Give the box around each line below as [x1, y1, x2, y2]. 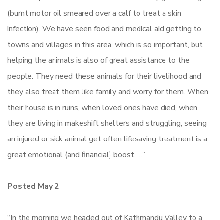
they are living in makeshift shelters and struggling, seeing [7, 118, 207, 129]
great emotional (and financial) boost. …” [7, 149, 145, 161]
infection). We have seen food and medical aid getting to [7, 24, 201, 35]
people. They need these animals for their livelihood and [7, 71, 201, 82]
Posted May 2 [7, 181, 59, 192]
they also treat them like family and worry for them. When [7, 86, 208, 98]
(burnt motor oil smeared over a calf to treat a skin [7, 8, 181, 19]
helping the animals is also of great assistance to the [7, 55, 190, 66]
